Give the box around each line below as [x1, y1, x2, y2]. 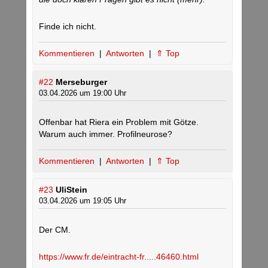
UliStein [56, 185, 87, 195]
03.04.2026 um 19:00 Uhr [39, 89, 126, 98]
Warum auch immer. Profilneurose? [39, 129, 172, 139]
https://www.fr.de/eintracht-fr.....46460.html [39, 252, 199, 262]
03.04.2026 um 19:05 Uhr [39, 196, 126, 206]
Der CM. [39, 225, 71, 235]
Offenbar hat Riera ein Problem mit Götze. [39, 117, 199, 127]
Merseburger [56, 77, 107, 87]
